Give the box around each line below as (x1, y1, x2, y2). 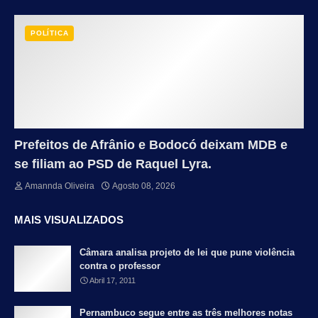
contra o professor (79, 260, 160, 271)
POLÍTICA (31, 28, 69, 37)
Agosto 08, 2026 (112, 180, 175, 191)
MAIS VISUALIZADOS (14, 213, 124, 226)
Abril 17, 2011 (89, 275, 136, 285)
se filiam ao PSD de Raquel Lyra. (14, 156, 212, 171)
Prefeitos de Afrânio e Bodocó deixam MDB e (14, 137, 287, 152)
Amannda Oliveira (25, 180, 94, 191)
